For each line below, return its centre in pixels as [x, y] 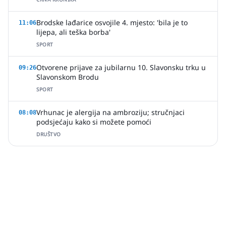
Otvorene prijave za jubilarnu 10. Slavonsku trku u [121, 67]
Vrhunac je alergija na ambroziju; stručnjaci [110, 112]
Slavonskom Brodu [68, 77]
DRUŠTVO [49, 134]
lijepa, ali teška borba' [73, 32]
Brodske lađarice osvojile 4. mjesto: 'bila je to [112, 22]
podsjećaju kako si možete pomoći [94, 122]
